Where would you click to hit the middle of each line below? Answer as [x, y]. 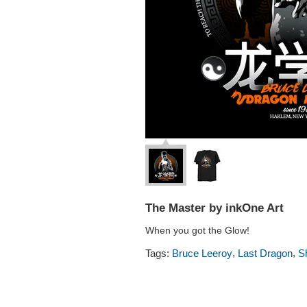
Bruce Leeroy [202, 254]
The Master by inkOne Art [214, 208]
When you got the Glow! [197, 231]
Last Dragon [265, 254]
